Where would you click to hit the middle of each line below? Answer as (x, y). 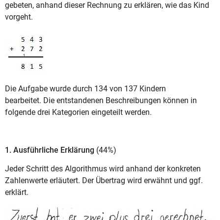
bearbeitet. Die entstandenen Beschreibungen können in (101, 101)
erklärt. (17, 192)
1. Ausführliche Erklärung (51, 150)
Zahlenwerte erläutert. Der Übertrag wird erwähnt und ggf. (104, 181)
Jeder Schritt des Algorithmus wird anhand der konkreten (103, 169)
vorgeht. (20, 17)
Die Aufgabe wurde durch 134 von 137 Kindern (85, 89)
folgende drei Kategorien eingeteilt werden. (79, 112)
